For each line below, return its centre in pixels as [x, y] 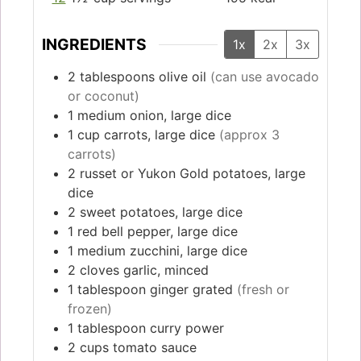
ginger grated [191, 289]
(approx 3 [249, 134]
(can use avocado [265, 76]
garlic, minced [166, 270]
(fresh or [263, 289]
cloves [100, 270]
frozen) [90, 308]
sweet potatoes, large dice [161, 212]
